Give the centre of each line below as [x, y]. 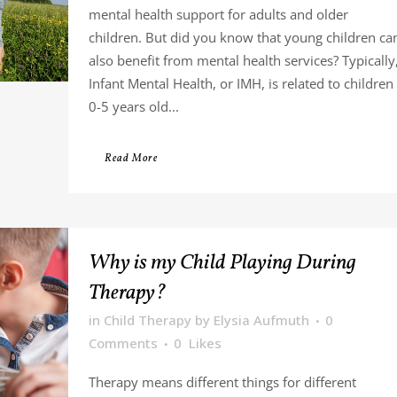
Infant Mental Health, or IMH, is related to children [241, 83]
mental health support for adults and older [218, 14]
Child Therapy [147, 320]
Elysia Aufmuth [261, 320]
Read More [131, 159]
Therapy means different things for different [222, 382]
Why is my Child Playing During [222, 263]
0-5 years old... [133, 106]
